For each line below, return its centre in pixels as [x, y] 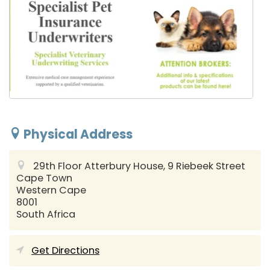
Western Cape [52, 190]
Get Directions [66, 250]
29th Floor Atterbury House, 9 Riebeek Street [140, 166]
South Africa [46, 214]
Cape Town [45, 178]
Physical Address [77, 135]
